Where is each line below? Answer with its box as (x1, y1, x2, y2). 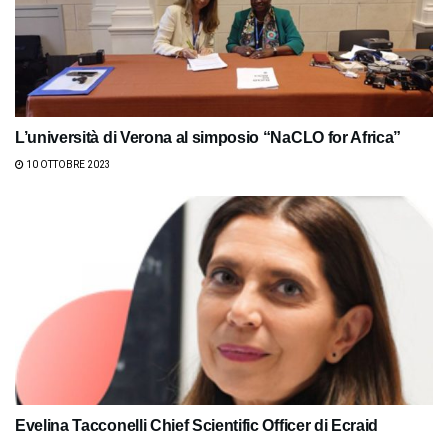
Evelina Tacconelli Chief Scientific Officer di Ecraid (15, 416, 379, 434)
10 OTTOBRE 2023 (24, 158, 111, 170)
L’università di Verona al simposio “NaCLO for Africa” (15, 128, 402, 146)
